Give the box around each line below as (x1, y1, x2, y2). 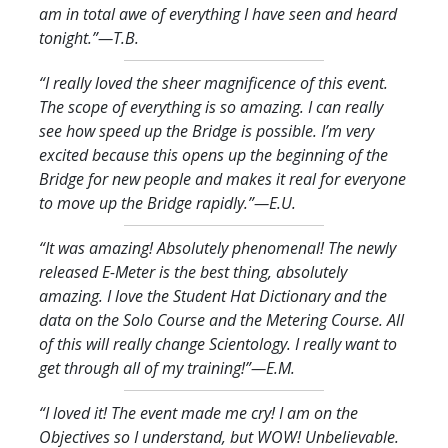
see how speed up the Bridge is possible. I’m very (39, 119, 374, 142)
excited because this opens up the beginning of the (39, 143, 388, 166)
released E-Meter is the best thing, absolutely (39, 260, 347, 283)
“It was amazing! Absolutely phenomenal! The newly (39, 236, 396, 259)
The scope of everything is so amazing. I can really (39, 95, 383, 118)
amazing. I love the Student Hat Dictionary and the (39, 284, 387, 307)
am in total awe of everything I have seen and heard (39, 2, 397, 25)
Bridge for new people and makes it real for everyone (39, 167, 406, 190)
